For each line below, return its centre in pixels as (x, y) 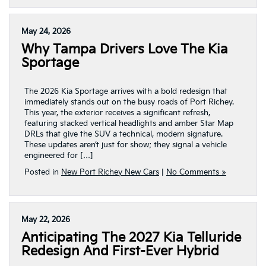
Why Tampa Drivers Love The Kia (125, 50)
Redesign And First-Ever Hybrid (120, 251)
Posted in (43, 172)
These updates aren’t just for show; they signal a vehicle (126, 145)
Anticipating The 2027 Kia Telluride (131, 238)
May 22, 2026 (46, 220)
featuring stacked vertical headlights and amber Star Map (129, 123)
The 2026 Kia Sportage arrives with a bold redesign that (126, 91)
